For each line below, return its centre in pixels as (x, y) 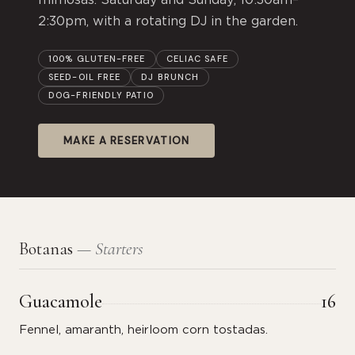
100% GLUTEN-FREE (97, 59)
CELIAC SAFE (197, 59)
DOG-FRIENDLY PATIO (101, 95)
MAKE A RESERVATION (127, 141)
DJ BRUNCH (170, 77)
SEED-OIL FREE (85, 77)
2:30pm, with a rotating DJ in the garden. (168, 21)
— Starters (110, 249)
